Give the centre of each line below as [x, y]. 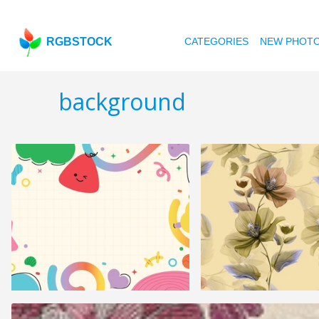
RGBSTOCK [80, 42]
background [122, 102]
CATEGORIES [217, 41]
